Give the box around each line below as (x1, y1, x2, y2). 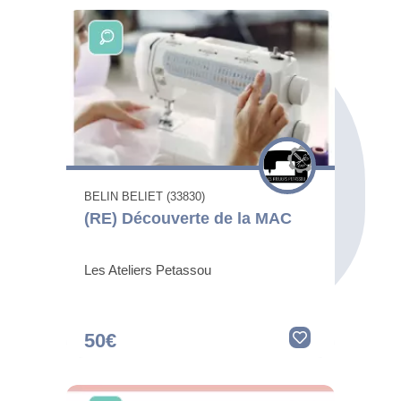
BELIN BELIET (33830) (84, 190, 205, 204)
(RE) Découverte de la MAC (84, 209, 292, 228)
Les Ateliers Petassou (84, 262, 211, 278)
